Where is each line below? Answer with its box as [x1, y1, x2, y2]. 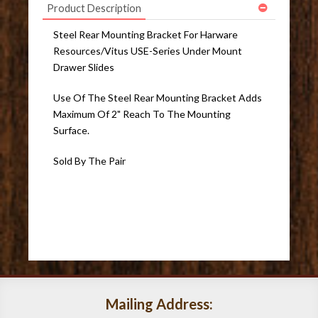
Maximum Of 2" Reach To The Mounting [53, 108, 231, 121]
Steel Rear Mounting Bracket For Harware [53, 28, 238, 41]
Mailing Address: [105, 295, 213, 313]
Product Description [47, 2, 142, 15]
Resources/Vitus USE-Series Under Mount [53, 45, 243, 57]
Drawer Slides [53, 61, 115, 74]
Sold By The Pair [53, 155, 126, 168]
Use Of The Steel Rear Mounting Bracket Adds [53, 92, 263, 104]
